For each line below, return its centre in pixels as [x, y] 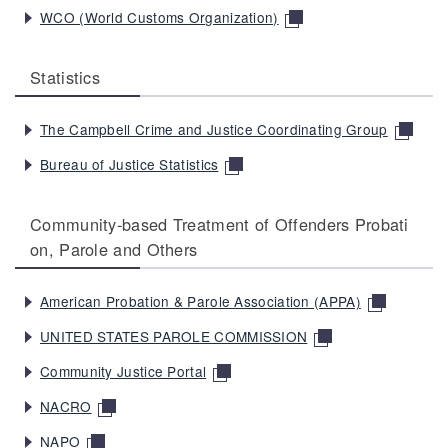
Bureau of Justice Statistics [129, 163]
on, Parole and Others [114, 248]
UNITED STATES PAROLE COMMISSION [174, 335]
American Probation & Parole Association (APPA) [200, 300]
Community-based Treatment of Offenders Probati [219, 223]
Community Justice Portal [123, 370]
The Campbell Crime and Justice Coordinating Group [214, 128]
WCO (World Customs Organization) [159, 16]
